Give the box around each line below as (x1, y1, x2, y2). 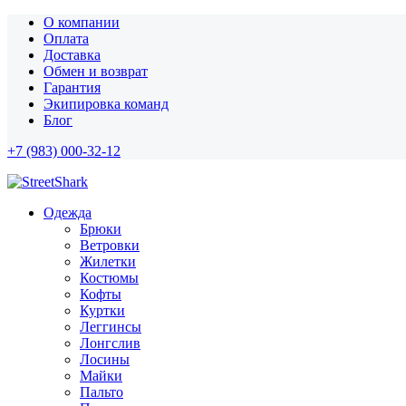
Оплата (43, 31, 89, 46)
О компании (43, 14, 120, 30)
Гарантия (43, 80, 101, 95)
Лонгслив (80, 335, 140, 351)
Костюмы (80, 270, 139, 285)
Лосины (80, 352, 130, 367)
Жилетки (80, 254, 136, 269)
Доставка (43, 47, 101, 63)
